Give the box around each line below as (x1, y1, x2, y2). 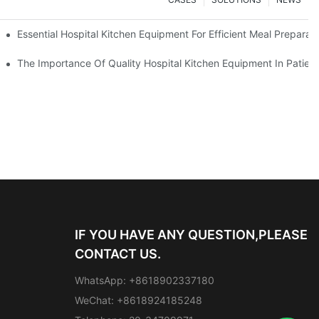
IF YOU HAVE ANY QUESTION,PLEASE (74, 226, 308, 242)
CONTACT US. (74, 246, 161, 261)
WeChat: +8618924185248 (74, 293, 202, 306)
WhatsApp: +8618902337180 (74, 273, 214, 286)
